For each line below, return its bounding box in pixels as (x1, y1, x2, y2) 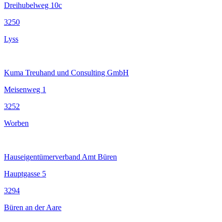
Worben (4, 119, 29, 127)
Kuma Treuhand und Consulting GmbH (4, 68, 129, 77)
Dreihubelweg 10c (4, 1, 62, 9)
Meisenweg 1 (4, 85, 46, 94)
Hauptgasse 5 (4, 169, 46, 178)
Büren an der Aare (4, 203, 61, 212)
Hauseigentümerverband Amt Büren (4, 153, 117, 161)
